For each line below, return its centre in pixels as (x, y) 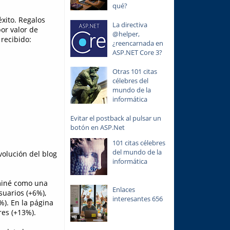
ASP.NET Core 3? (137, 52)
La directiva (130, 24)
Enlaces (123, 190)
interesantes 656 (137, 199)
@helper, (126, 34)
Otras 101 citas (135, 71)
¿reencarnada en (138, 43)
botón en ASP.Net (97, 127)
